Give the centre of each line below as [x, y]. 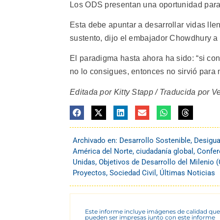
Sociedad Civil [133, 173]
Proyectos [89, 173]
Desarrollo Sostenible [155, 141]
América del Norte [103, 151]
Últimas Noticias [187, 173]
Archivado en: [96, 141]
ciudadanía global [165, 151]
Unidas [84, 162]
